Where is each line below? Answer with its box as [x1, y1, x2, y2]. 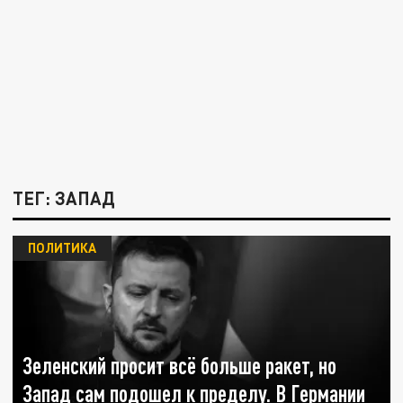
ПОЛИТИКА [27, 239, 96, 256]
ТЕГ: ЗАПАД [13, 187, 116, 210]
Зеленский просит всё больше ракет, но [22, 353, 337, 380]
